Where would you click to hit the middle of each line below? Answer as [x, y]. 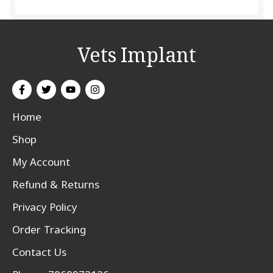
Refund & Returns [56, 184]
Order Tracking [49, 229]
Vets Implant [136, 58]
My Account [41, 161]
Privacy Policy [44, 207]
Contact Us [39, 252]
